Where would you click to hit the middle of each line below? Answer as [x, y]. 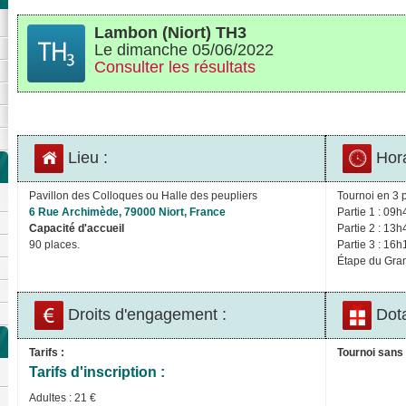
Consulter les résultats [175, 67]
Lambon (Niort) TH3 [170, 32]
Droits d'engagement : [145, 314]
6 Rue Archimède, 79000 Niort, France [127, 212]
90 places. [54, 244]
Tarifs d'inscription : [97, 372]
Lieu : [86, 157]
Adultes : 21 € [63, 397]
